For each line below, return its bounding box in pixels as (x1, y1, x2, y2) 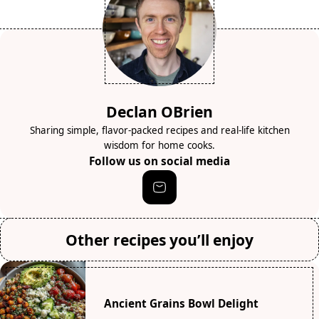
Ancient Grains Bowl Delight (103, 296, 258, 312)
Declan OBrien (106, 100, 213, 122)
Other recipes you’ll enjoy (66, 229, 253, 250)
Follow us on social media (89, 153, 230, 169)
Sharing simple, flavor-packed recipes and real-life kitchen (29, 123, 290, 137)
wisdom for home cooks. (104, 138, 215, 152)
